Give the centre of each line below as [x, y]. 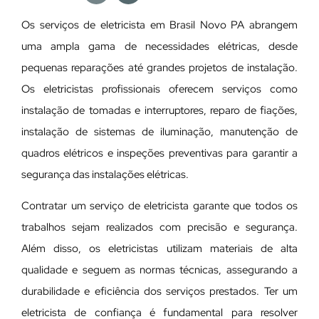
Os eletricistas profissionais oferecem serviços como [159, 89]
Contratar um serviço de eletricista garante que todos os [159, 206]
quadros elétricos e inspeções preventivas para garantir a [159, 153]
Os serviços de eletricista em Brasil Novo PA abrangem [159, 25]
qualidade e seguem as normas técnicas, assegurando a [159, 270]
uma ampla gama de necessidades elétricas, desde [159, 46]
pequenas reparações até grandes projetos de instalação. [159, 67]
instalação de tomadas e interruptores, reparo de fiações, [159, 110]
